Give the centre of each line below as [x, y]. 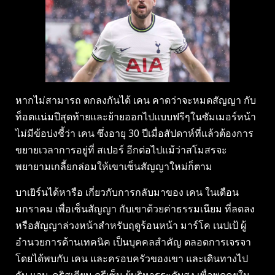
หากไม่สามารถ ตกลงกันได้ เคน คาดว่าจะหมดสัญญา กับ [136, 100]
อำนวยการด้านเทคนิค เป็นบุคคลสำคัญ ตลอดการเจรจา [133, 242]
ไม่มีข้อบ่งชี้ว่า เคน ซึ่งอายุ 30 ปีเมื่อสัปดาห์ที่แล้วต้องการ [134, 134]
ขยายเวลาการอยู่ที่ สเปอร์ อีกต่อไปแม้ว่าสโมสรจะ [121, 150]
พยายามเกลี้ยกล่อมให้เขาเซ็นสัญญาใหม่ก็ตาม [114, 167]
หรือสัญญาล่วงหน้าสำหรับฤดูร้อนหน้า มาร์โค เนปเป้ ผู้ [131, 226]
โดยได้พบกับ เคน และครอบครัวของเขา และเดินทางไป [132, 259]
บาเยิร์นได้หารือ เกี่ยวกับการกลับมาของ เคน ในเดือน [127, 192]
